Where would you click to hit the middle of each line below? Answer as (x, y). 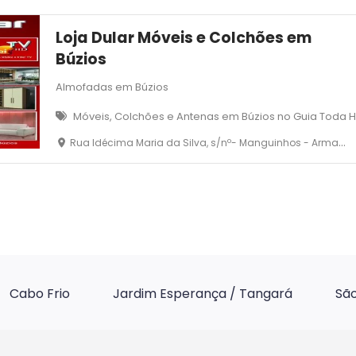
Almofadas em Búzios (112, 87)
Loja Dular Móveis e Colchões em (184, 38)
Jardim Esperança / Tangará (203, 294)
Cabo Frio (40, 294)
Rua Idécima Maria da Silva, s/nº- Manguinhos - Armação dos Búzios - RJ (204, 143)
